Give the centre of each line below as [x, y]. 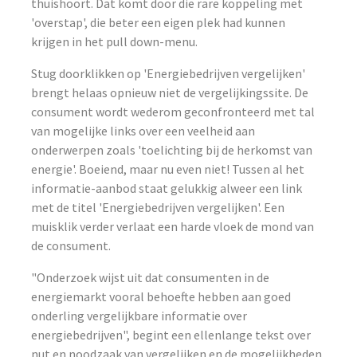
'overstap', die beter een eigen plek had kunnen [159, 22]
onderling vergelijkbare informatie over [139, 316]
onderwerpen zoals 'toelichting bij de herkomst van [172, 150]
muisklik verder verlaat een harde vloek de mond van [173, 226]
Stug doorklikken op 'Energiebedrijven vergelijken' [169, 73]
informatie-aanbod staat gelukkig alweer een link [167, 188]
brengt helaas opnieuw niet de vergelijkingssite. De [170, 92]
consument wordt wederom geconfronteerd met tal [173, 112]
